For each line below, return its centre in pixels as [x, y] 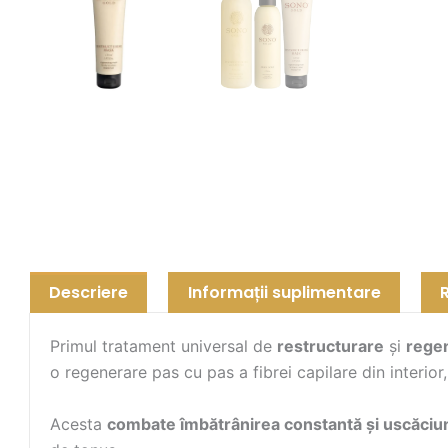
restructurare [330, 346]
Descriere [89, 292]
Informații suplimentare [284, 292]
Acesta [78, 423]
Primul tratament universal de [163, 346]
